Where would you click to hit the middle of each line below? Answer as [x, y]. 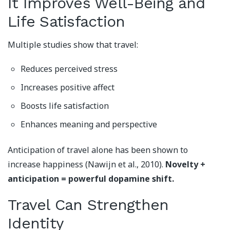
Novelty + [185, 165]
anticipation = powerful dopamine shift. [91, 179]
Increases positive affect [68, 87]
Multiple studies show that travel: [73, 44]
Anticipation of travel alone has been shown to [98, 150]
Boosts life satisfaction [65, 106]
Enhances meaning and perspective [89, 124]
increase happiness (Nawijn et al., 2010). [87, 165]
